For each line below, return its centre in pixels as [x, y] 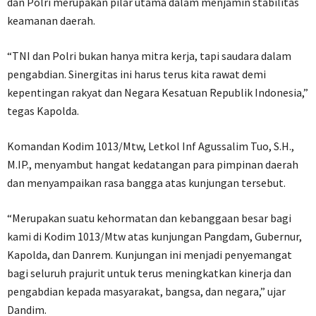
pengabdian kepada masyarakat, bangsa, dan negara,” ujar [146, 292]
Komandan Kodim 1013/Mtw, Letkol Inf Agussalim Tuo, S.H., [151, 146]
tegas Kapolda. [43, 111]
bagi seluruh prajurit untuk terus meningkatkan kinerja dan [149, 273]
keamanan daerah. [51, 21]
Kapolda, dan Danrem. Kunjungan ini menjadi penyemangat [150, 255]
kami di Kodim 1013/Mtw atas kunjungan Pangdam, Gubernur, [154, 237]
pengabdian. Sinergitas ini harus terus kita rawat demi [136, 74]
